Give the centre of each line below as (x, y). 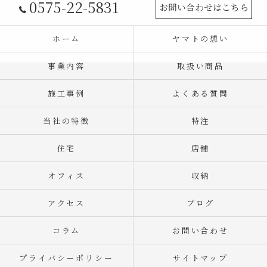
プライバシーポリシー (66, 258)
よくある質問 (201, 93)
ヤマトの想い (201, 38)
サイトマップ (201, 258)
